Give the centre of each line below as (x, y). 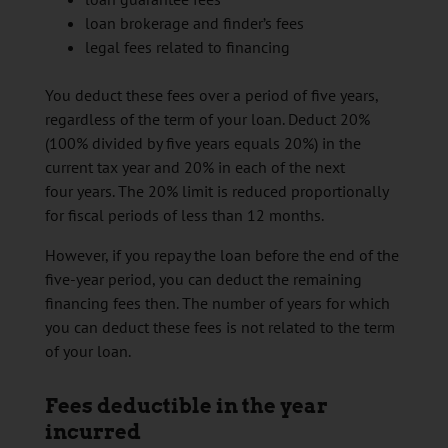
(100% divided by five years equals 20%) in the (202, 143)
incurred (92, 432)
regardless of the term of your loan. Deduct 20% (207, 119)
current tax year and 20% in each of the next (194, 167)
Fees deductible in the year (186, 406)
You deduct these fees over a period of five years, (211, 95)
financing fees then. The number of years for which (217, 303)
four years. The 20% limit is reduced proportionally (216, 191)
